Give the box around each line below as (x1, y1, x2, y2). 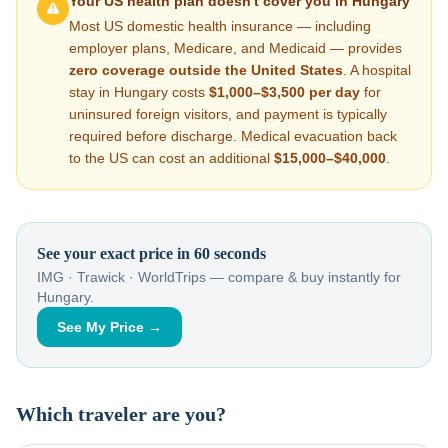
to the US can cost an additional (69, 150, 274, 166)
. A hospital (343, 62, 411, 78)
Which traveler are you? (16, 403, 226, 425)
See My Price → (57, 319, 162, 335)
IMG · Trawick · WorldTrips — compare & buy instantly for (37, 269, 401, 285)
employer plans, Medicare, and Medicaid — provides (69, 40, 402, 56)
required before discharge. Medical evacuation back (69, 128, 397, 144)
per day (305, 84, 360, 100)
